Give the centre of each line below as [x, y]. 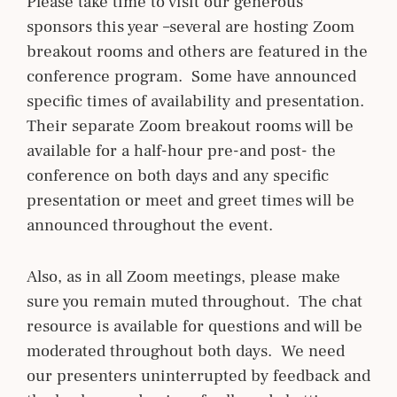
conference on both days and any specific [178, 175]
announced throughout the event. [150, 225]
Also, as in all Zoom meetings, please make [183, 276]
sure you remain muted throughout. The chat [195, 301]
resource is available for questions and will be [195, 326]
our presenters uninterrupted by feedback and [198, 375]
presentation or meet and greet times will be [191, 200]
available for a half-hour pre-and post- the [181, 150]
